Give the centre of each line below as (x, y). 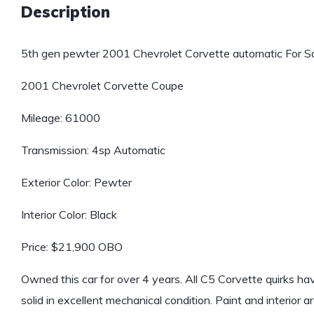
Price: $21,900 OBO (72, 247)
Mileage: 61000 (61, 118)
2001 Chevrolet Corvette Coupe (102, 86)
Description (66, 12)
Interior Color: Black (69, 215)
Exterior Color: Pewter (76, 183)
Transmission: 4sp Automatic (93, 150)
